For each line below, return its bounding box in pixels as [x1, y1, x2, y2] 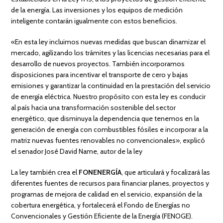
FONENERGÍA [79, 168, 122, 177]
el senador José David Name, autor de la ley [11, 147, 143, 156]
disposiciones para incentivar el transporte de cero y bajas [11, 70, 189, 80]
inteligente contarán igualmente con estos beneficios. [11, 16, 178, 26]
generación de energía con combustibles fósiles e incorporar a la [11, 125, 209, 134]
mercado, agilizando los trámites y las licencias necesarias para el [11, 48, 210, 58]
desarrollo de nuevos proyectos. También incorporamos [11, 59, 185, 69]
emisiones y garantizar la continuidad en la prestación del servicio [11, 81, 211, 91]
